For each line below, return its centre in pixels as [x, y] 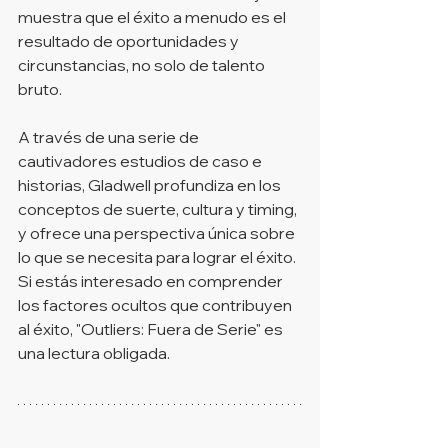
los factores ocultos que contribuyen [156, 304]
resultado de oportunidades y [130, 40]
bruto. [40, 88]
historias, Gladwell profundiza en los [151, 184]
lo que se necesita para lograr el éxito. [158, 256]
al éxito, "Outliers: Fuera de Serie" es [152, 328]
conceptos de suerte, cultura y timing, [159, 208]
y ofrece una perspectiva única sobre [158, 232]
